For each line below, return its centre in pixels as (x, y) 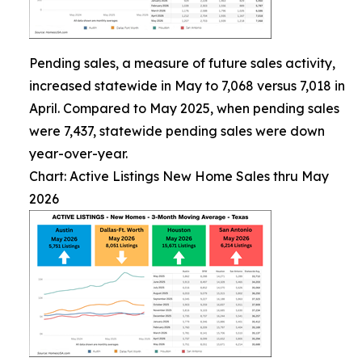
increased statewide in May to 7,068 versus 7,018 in (187, 86)
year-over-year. (78, 154)
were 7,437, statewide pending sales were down (177, 131)
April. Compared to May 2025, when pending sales (184, 108)
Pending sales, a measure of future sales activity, (182, 63)
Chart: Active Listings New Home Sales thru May (179, 176)
